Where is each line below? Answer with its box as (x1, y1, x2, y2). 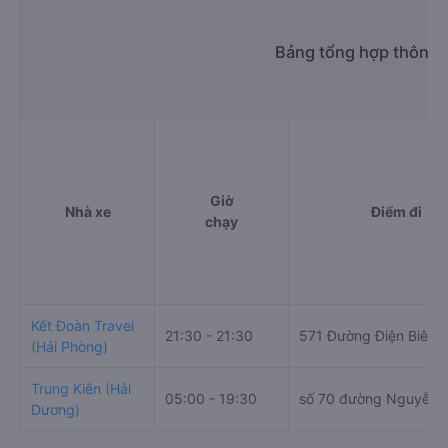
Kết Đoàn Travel (31, 317, 134, 335)
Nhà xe (64, 203, 111, 221)
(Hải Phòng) (31, 338, 108, 356)
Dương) (31, 401, 80, 419)
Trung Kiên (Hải (31, 380, 131, 398)
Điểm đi (370, 203, 422, 221)
